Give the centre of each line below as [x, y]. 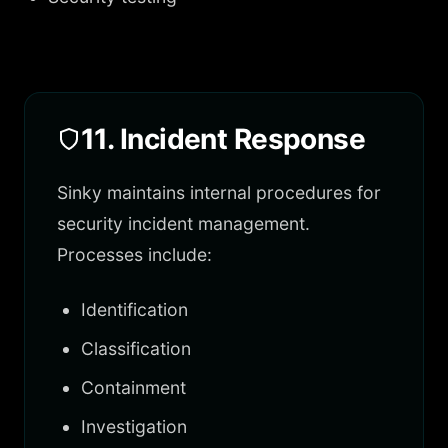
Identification [134, 309]
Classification [136, 348]
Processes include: [134, 254]
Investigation [134, 426]
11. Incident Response [223, 139]
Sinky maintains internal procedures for [219, 192]
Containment [133, 387]
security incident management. [183, 223]
